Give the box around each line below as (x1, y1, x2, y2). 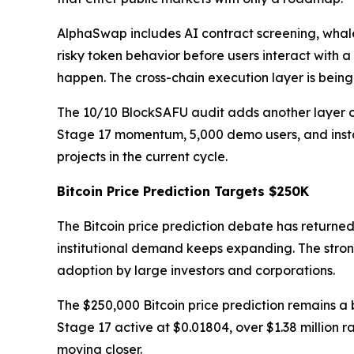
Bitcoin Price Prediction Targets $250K (57, 183, 309, 199)
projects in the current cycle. (57, 148, 228, 164)
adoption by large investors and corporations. (57, 262, 335, 278)
